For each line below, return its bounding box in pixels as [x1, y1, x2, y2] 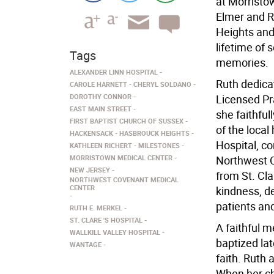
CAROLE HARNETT [70, 80, 127, 89]
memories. [215, 55, 268, 70]
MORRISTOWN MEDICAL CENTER [70, 153, 172, 162]
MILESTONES [138, 141, 180, 150]
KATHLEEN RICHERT [70, 141, 132, 150]
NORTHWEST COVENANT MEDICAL [70, 175, 179, 184]
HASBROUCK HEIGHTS [119, 128, 190, 138]
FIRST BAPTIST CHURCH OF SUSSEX [70, 116, 183, 125]
